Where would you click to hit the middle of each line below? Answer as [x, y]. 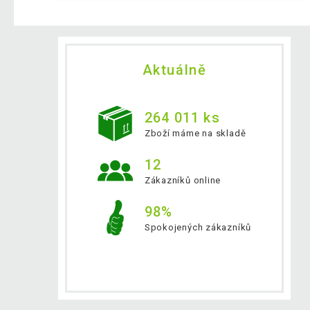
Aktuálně [174, 70]
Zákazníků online [183, 180]
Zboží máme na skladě [195, 133]
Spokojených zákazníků [198, 227]
